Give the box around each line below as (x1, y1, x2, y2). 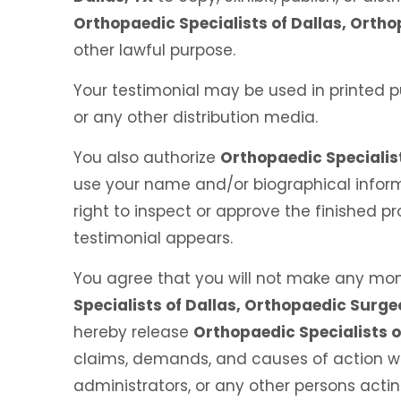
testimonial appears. (73, 227, 233, 249)
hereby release (73, 321, 193, 343)
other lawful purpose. (73, 39, 235, 61)
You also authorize (73, 147, 220, 168)
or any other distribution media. (73, 107, 318, 128)
